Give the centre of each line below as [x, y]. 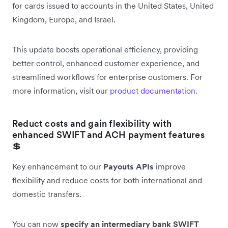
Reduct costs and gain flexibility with [92, 123]
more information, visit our [61, 90]
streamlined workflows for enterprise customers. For [107, 77]
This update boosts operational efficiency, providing [105, 49]
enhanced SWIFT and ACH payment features [108, 134]
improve [170, 166]
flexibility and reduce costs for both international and [107, 180]
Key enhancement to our [58, 166]
